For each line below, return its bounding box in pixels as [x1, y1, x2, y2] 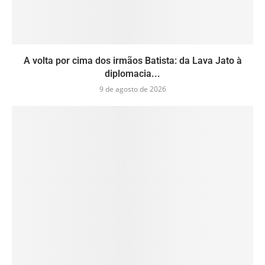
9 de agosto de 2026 [99, 84, 166, 95]
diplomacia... [105, 68, 160, 80]
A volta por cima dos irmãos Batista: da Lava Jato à [23, 55, 242, 67]
